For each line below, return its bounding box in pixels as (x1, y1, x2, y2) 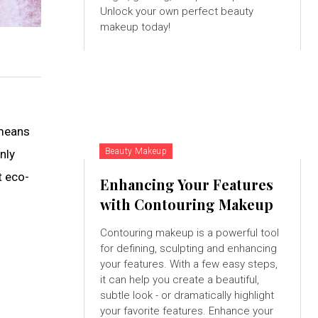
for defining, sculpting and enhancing (99, 242, 277, 256)
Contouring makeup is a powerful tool (99, 226, 279, 240)
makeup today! (99, 21, 170, 34)
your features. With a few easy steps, (99, 258, 278, 271)
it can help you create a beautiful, (99, 273, 259, 287)
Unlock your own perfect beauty (99, 5, 253, 18)
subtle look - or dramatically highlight (99, 289, 274, 302)
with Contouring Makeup (99, 194, 273, 214)
